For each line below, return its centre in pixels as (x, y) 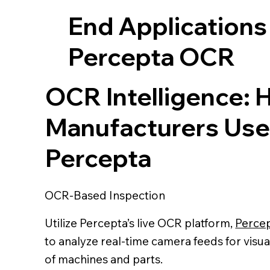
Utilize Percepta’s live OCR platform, (140, 223)
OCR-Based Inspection (105, 196)
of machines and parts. (104, 259)
